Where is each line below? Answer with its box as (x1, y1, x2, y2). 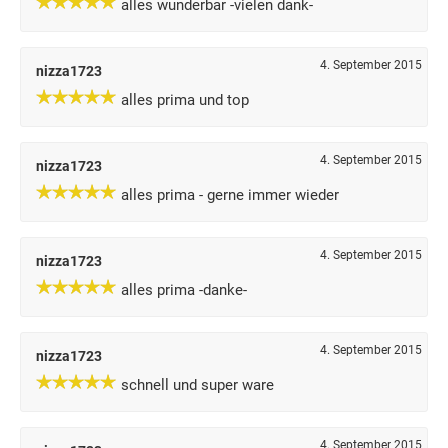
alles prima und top (121, 91, 249, 109)
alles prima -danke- (121, 281, 247, 299)
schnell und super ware (121, 376, 274, 394)
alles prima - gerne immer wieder (121, 186, 339, 204)
